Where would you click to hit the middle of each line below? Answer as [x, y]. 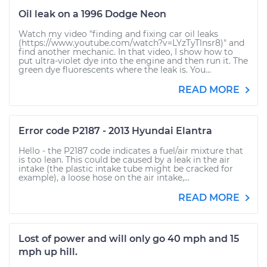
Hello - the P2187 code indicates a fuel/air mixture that [131, 151]
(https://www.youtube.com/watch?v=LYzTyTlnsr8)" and [131, 43]
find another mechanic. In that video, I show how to [126, 52]
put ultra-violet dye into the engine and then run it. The [133, 61]
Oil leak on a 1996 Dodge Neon [92, 14]
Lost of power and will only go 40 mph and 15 [129, 239]
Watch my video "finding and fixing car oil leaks [118, 34]
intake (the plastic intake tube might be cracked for [126, 169]
